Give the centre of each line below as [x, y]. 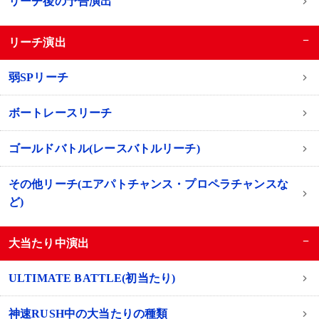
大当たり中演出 [49, 244]
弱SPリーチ [38, 78]
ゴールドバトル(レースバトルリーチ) [104, 149]
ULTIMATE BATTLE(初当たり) [92, 278]
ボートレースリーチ [60, 113]
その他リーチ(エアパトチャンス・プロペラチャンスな [148, 184]
